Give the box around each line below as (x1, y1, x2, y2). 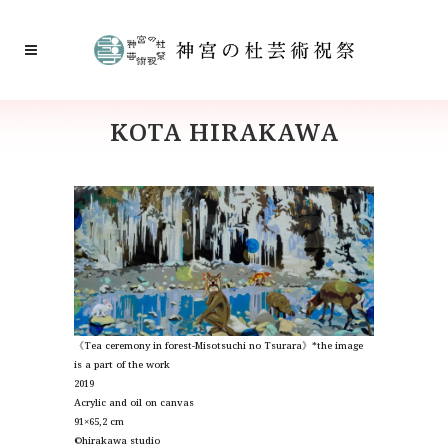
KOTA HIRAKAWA (109, 115, 339, 148)
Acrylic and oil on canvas (74, 396, 194, 409)
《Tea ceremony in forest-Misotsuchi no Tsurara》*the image (74, 339, 363, 352)
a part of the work (82, 358, 170, 371)
